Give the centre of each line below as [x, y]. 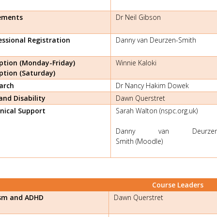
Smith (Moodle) [139, 141]
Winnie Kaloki [136, 62]
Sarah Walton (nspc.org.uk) [157, 110]
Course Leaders [178, 185]
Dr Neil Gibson [138, 17]
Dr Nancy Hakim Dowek [152, 85]
